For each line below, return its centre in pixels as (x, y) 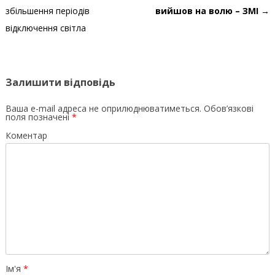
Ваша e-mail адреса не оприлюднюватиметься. (103, 109)
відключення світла (45, 28)
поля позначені (38, 117)
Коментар (26, 136)
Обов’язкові (227, 109)
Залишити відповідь (60, 83)
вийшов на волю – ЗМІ (207, 11)
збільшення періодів (47, 11)
